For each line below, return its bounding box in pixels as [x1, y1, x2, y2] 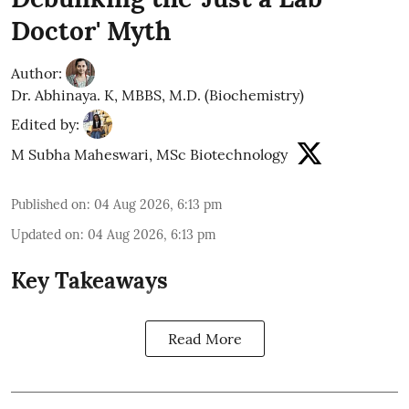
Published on [11, 196, 87, 214]
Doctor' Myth [11, 15, 171, 48]
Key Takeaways [11, 267, 168, 296]
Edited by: [11, 115, 79, 134]
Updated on [11, 226, 80, 244]
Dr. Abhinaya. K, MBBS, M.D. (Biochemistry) [11, 86, 304, 105]
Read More [167, 330, 242, 349]
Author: [11, 64, 62, 83]
